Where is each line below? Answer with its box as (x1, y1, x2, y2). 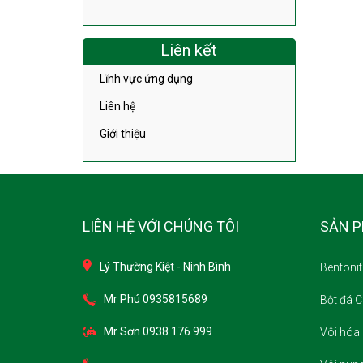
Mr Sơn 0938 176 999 (104, 324, 212, 338)
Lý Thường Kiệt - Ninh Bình (100, 259, 231, 273)
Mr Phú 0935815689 (104, 292, 207, 305)
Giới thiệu (100, 126, 146, 140)
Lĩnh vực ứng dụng (100, 71, 193, 85)
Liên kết (160, 40, 218, 60)
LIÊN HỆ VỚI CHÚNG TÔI (83, 217, 239, 235)
